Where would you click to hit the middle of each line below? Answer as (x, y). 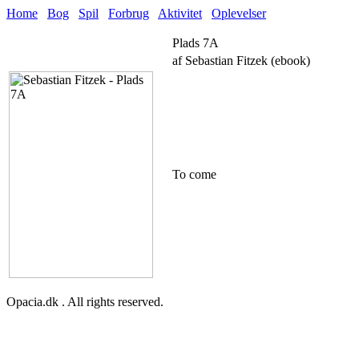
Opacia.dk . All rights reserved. (85, 302)
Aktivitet (180, 13)
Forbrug (129, 13)
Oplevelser (239, 13)
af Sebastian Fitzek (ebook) (241, 61)
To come (194, 174)
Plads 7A (196, 43)
